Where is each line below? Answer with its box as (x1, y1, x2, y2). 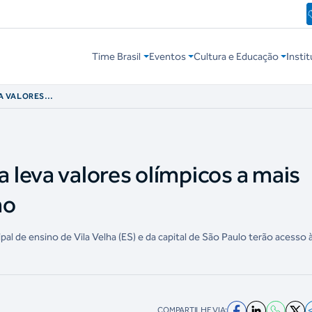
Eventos (148, 50, 186, 63)
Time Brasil (92, 50, 141, 63)
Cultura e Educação (193, 50, 279, 63)
